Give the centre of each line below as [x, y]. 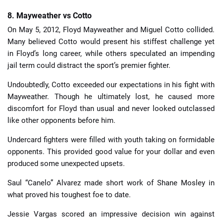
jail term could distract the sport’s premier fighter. [89, 65]
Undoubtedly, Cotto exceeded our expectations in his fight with [111, 85]
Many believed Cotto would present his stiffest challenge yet [111, 42]
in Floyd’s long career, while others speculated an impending [111, 54]
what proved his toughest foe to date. [69, 195]
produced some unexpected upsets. [66, 164]
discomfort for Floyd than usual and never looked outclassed [111, 109]
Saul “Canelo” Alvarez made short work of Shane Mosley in [111, 183]
